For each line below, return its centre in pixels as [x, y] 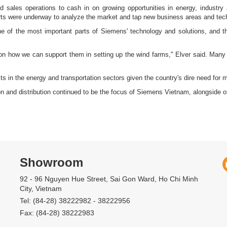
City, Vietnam [41, 188]
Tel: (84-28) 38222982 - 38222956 [75, 200]
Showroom [51, 162]
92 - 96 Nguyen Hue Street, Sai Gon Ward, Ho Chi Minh [109, 179]
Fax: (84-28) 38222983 [57, 213]
